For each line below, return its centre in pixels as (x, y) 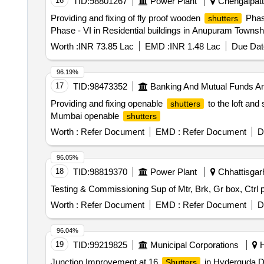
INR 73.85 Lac (106, 46)
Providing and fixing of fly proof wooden (126, 18)
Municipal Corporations (194, 245)
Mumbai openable (86, 116)
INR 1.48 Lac (195, 46)
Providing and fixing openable (108, 103)
